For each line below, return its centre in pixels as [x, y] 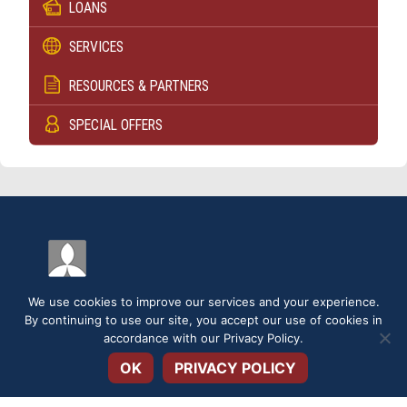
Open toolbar [80, 331]
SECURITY [246, 358]
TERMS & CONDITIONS [84, 394]
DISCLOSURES [62, 358]
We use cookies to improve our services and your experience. [203, 302]
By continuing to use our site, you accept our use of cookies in [203, 320]
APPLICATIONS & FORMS [230, 394]
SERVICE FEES [159, 358]
